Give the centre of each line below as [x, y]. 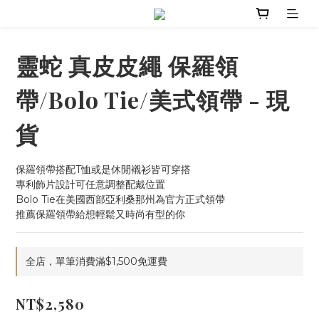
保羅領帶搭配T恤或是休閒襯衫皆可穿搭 [103, 170]
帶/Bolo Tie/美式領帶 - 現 [153, 100]
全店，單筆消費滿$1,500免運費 [96, 262]
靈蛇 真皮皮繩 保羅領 [127, 66]
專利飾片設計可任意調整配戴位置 [90, 185]
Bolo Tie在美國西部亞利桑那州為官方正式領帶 [120, 200]
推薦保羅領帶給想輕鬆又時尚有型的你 [100, 215]
